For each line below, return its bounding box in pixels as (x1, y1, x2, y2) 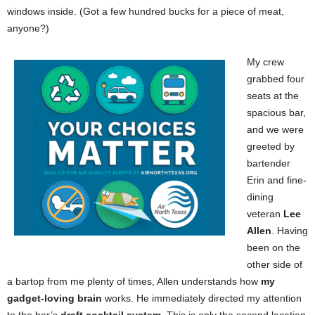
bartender (247, 157, 290, 169)
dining (247, 191, 274, 203)
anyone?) (7, 22, 49, 34)
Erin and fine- (247, 174, 307, 186)
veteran (247, 208, 283, 220)
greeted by (247, 141, 295, 153)
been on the (247, 242, 300, 254)
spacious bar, (247, 107, 306, 119)
